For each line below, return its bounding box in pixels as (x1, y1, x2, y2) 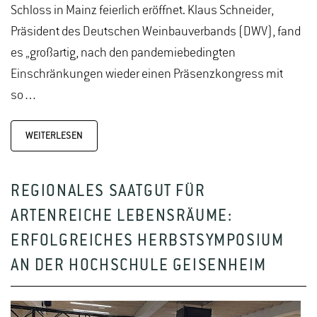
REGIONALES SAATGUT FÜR (11, 183, 206, 201)
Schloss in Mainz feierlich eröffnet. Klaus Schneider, (11, 3, 274, 18)
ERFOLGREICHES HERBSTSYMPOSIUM (11, 232, 284, 250)
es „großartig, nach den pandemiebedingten (11, 45, 236, 60)
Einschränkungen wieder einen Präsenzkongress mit (11, 67, 283, 81)
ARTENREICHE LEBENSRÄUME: (11, 207, 233, 226)
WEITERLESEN (25, 129, 83, 142)
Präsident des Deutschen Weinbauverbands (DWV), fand (11, 24, 301, 39)
